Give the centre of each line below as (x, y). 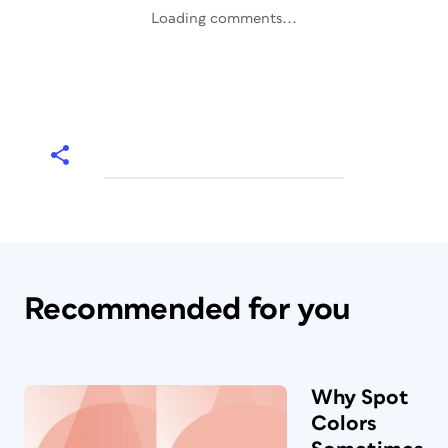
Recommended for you (187, 309)
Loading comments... (224, 18)
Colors (344, 423)
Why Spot (360, 397)
